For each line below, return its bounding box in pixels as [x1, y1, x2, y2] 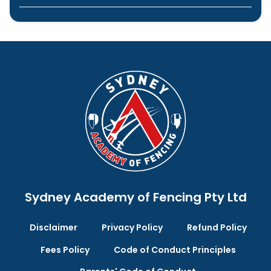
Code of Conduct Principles [113, 243, 236, 256]
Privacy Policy [101, 221, 163, 234]
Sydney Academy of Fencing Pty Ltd [24, 189, 247, 206]
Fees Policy [40, 243, 90, 256]
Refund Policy [186, 221, 247, 234]
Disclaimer [29, 221, 77, 234]
